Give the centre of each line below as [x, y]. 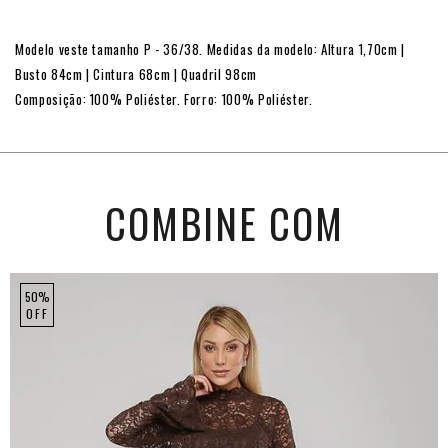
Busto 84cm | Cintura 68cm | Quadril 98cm [136, 74]
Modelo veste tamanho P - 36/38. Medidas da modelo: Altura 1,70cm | [210, 49]
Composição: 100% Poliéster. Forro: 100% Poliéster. [164, 99]
